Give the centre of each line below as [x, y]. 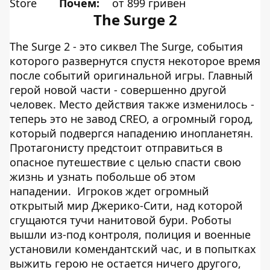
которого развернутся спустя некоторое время [135, 61]
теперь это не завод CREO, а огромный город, [131, 119]
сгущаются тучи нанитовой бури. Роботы [121, 220]
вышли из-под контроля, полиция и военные [130, 234]
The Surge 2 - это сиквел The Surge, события [126, 46]
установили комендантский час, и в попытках [133, 249]
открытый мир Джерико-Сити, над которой [126, 206]
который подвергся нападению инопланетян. [131, 133]
